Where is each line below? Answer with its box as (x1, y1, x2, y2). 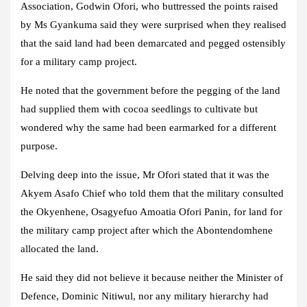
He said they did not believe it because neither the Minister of (21, 272, 283, 284)
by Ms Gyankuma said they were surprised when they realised (21, 19, 286, 31)
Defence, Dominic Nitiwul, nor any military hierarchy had (21, 291, 269, 302)
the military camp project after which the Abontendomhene (21, 225, 273, 236)
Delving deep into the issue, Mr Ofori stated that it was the (21, 169, 269, 181)
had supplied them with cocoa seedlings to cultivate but (21, 103, 258, 115)
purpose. (21, 140, 58, 152)
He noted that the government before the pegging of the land (21, 85, 280, 97)
